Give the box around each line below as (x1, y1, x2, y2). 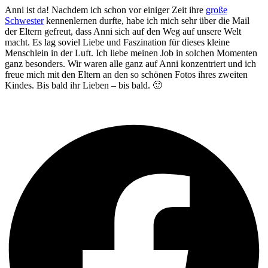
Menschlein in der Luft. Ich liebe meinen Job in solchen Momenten (5, 47, 257, 58)
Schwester (5, 15, 44, 26)
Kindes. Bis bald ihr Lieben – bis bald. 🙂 (5, 80, 162, 90)
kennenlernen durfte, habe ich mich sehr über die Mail (44, 15, 249, 26)
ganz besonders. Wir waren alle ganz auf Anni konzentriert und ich (5, 58, 256, 69)
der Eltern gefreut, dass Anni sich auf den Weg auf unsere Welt (5, 26, 241, 36)
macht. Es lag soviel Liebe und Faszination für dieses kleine (5, 36, 230, 47)
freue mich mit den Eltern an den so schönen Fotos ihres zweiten (5, 69, 248, 80)
